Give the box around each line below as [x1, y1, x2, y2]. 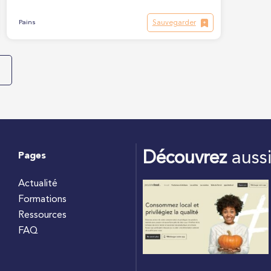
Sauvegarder [152, 19, 196, 27]
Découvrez [143, 149, 227, 168]
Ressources [18, 211, 67, 220]
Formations [18, 195, 67, 204]
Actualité [18, 179, 57, 189]
